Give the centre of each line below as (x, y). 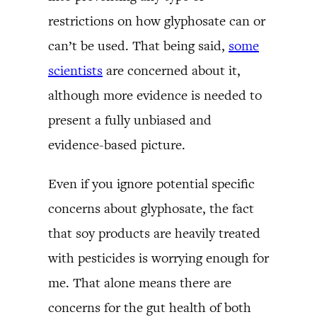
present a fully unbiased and (130, 120)
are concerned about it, (172, 70)
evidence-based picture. (117, 144)
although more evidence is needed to (155, 95)
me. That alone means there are (140, 282)
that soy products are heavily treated (154, 233)
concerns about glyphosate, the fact (151, 208)
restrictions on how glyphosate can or (157, 21)
